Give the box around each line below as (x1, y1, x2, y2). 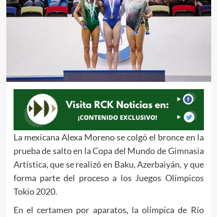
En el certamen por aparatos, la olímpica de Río (13, 204, 204, 215)
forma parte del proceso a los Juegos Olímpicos (13, 172, 204, 183)
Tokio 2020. (13, 186, 57, 197)
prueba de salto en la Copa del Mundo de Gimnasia (13, 145, 204, 156)
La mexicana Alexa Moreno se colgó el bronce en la (13, 131, 204, 142)
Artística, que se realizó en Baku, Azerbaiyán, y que (13, 158, 204, 170)
